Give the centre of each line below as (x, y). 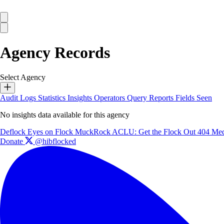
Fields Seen (194, 97)
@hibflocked (54, 141)
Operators (110, 97)
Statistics (53, 97)
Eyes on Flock (51, 131)
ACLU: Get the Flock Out (155, 131)
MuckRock (93, 131)
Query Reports (151, 97)
